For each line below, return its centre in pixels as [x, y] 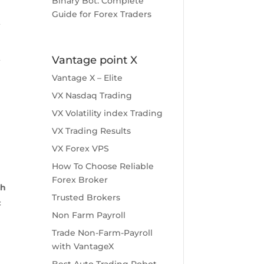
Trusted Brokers [86, 198]
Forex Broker [80, 180]
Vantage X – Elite [87, 78]
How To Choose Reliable [103, 166]
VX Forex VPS [80, 149]
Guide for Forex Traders [101, 14]
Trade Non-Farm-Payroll [102, 233]
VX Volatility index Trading [107, 113]
